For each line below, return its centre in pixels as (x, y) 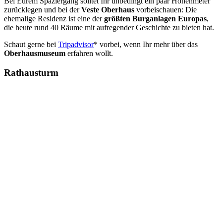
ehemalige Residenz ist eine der (54, 18)
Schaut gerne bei (31, 44)
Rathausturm (31, 72)
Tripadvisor (76, 44)
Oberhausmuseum (35, 53)
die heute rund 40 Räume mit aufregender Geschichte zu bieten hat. (109, 27)
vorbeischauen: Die (166, 9)
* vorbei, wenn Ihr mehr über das (146, 44)
